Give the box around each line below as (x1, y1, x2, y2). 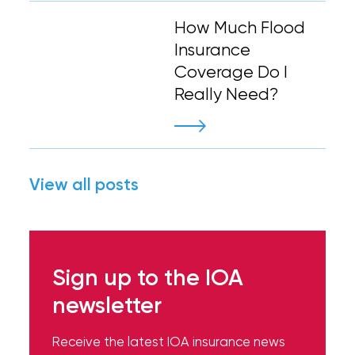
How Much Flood (174, 17, 306, 38)
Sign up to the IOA (52, 263, 243, 292)
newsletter (52, 291, 162, 319)
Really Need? (174, 83, 279, 105)
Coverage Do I (174, 61, 288, 82)
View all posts (29, 174, 139, 195)
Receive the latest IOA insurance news (52, 334, 285, 350)
